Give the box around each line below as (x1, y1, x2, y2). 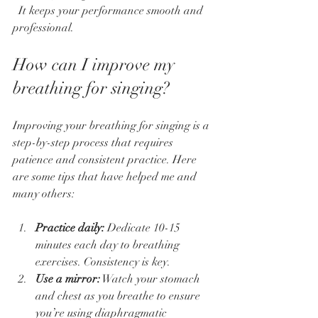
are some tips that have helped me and (13, 169, 199, 184)
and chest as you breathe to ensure (35, 288, 203, 303)
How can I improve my (13, 53, 179, 75)
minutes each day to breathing (35, 237, 182, 252)
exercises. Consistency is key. (35, 254, 176, 269)
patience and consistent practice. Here (13, 152, 199, 167)
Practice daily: (35, 220, 104, 235)
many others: (13, 186, 75, 201)
